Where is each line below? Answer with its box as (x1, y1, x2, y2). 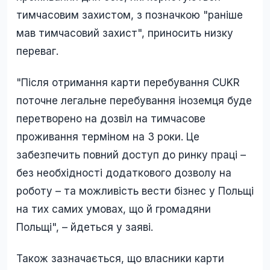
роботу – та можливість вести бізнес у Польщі (16, 185, 254, 198)
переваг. (16, 45, 58, 58)
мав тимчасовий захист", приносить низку (16, 27, 233, 40)
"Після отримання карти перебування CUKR (16, 77, 240, 89)
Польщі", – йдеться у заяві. (16, 221, 153, 234)
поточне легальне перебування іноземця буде (16, 95, 252, 107)
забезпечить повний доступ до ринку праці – (16, 149, 246, 162)
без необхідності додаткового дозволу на (16, 167, 231, 180)
